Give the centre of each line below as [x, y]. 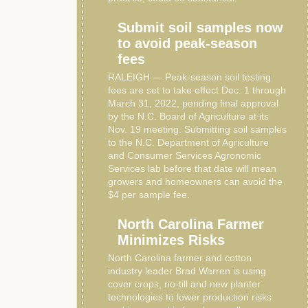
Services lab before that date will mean [192, 168]
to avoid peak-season [187, 43]
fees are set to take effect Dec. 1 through [197, 90]
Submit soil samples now [200, 27]
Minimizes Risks [171, 240]
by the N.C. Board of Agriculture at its [188, 116]
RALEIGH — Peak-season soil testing [189, 77]
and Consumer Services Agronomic [185, 155]
